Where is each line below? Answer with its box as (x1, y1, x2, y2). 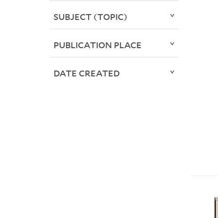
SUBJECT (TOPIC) (53, 11, 127, 23)
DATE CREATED (53, 67, 120, 79)
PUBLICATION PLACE (53, 39, 142, 51)
